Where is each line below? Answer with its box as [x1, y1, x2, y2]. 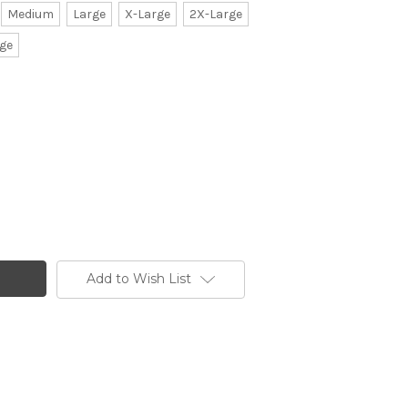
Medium [6, 6, 54, 23]
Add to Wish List [86, 270, 191, 288]
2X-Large [189, 6, 242, 23]
